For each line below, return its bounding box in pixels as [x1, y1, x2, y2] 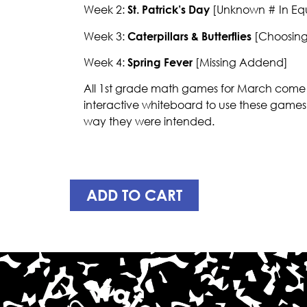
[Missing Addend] [193, 55, 288, 69]
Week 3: [84, 29, 127, 43]
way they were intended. [84, 114, 214, 129]
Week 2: [84, 3, 125, 17]
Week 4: [84, 55, 127, 69]
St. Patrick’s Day [125, 3, 210, 17]
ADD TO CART [86, 186, 182, 205]
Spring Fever [127, 55, 193, 69]
